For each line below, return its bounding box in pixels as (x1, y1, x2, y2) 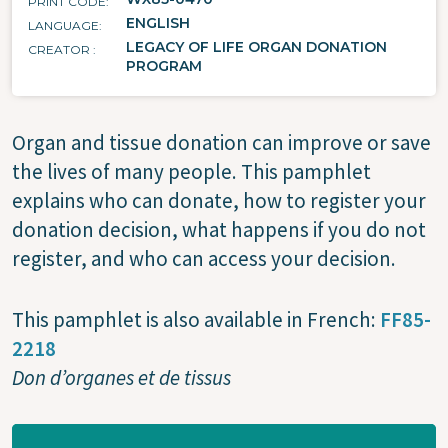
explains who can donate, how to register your (12, 187, 426, 215)
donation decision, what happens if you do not (12, 216, 426, 244)
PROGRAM (126, 57, 202, 76)
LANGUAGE (28, 18, 99, 34)
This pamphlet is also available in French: (12, 306, 380, 334)
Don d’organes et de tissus (12, 364, 231, 392)
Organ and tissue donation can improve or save (12, 129, 431, 157)
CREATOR (28, 42, 93, 58)
